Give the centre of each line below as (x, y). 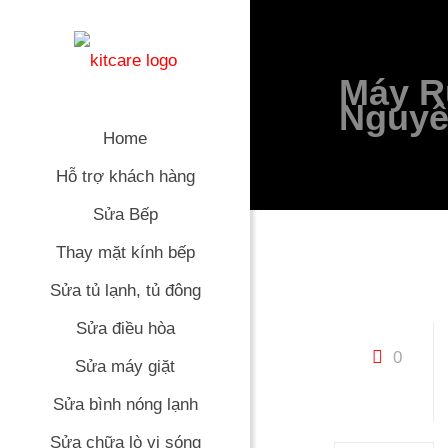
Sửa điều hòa (125, 328)
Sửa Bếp (125, 214)
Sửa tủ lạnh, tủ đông (125, 290)
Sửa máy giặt (125, 366)
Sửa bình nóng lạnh (125, 404)
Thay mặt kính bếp (125, 252)
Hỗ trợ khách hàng (125, 176)
